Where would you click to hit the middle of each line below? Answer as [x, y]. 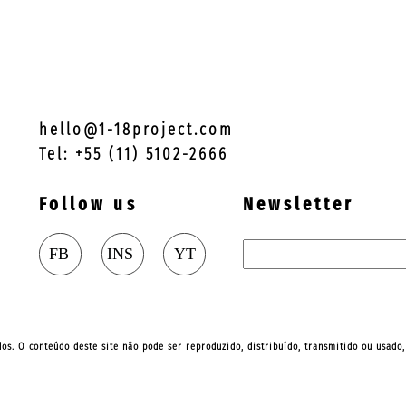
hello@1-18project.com [137, 129]
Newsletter [298, 204]
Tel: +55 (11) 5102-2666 [134, 154]
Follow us [88, 204]
